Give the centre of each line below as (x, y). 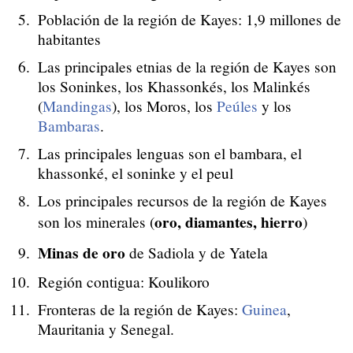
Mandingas (77, 106)
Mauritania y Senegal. (106, 329)
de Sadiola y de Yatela (197, 252)
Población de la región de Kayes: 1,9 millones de (190, 19)
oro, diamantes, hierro (229, 221)
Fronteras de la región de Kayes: (140, 309)
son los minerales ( (96, 221)
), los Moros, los (164, 106)
